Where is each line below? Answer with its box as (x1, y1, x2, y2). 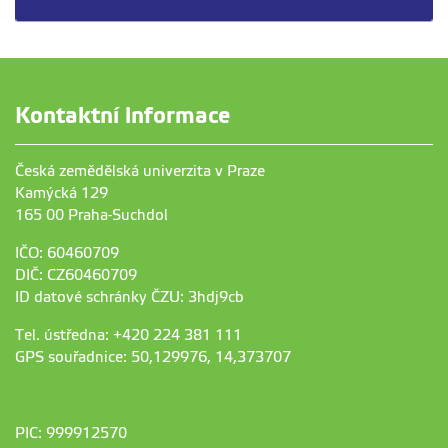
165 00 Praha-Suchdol (15, 207, 168, 224)
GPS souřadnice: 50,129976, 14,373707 (15, 349, 291, 366)
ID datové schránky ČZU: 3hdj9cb (15, 289, 248, 306)
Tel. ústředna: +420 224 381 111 (15, 327, 242, 344)
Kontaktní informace (15, 103, 230, 129)
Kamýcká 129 (15, 185, 108, 202)
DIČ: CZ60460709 (15, 267, 137, 284)
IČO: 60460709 (15, 245, 119, 262)
